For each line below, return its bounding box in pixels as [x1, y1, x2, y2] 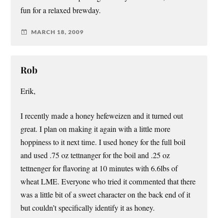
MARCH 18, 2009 [31, 28, 84, 36]
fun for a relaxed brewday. [20, 4, 101, 16]
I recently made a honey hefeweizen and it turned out [20, 110, 183, 122]
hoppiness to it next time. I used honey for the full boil [20, 137, 186, 148]
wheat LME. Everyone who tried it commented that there [20, 176, 196, 187]
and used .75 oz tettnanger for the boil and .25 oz [20, 150, 170, 161]
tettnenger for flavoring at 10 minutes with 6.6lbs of [20, 163, 178, 174]
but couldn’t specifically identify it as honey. [20, 202, 155, 214]
